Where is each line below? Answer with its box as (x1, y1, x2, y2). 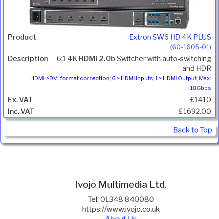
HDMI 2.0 (79, 54, 111, 63)
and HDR (182, 64, 211, 73)
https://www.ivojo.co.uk (82, 205, 160, 214)
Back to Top (173, 125, 212, 134)
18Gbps (190, 84, 211, 91)
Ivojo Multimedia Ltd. (75, 178, 167, 190)
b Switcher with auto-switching (111, 54, 211, 63)
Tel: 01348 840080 (88, 195, 154, 204)
